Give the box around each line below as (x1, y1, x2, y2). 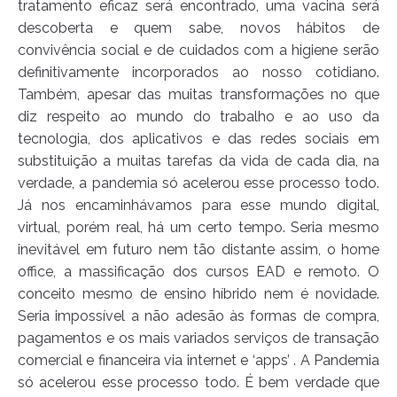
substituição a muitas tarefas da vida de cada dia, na (18, 152, 379, 170)
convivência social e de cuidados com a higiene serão (18, 42, 379, 59)
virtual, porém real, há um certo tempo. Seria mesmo (18, 219, 379, 237)
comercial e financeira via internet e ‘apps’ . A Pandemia (18, 352, 379, 370)
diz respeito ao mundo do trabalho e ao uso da (18, 108, 379, 126)
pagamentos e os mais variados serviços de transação (18, 330, 379, 347)
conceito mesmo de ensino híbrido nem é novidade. (18, 285, 379, 303)
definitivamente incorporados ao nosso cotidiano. (18, 64, 379, 82)
